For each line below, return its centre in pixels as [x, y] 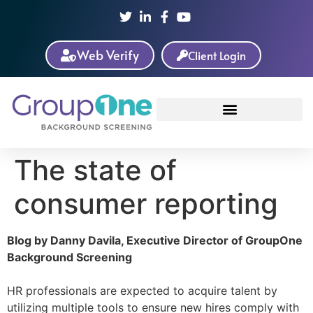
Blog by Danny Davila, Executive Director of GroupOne [155, 240]
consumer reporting [146, 204]
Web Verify [108, 55]
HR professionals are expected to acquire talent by [142, 291]
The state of [95, 170]
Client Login [217, 55]
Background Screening [70, 257]
